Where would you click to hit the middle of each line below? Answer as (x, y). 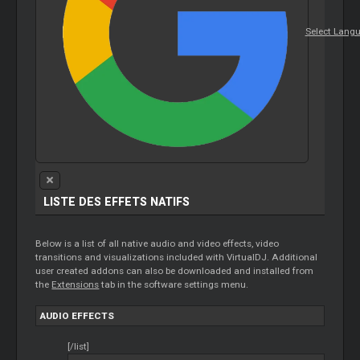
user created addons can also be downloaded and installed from (175, 271)
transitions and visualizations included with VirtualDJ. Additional (177, 258)
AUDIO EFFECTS (78, 316)
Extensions (76, 285)
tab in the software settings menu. (174, 285)
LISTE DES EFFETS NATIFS (117, 202)
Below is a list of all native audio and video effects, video (157, 244)
